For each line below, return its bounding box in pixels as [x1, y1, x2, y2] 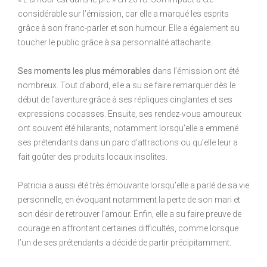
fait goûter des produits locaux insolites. [18, 151, 167, 162]
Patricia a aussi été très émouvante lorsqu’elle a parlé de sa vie [18, 180, 249, 190]
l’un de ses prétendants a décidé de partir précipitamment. [18, 237, 231, 247]
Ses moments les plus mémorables [18, 66, 151, 76]
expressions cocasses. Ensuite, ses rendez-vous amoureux [18, 108, 241, 119]
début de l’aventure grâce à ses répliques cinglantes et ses [18, 94, 232, 104]
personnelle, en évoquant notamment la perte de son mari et [18, 194, 240, 204]
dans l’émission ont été [151, 66, 239, 76]
